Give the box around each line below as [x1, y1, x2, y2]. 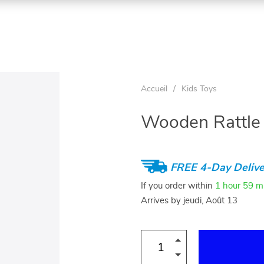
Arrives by [141, 196, 183, 205]
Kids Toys [181, 85, 217, 93]
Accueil [141, 85, 167, 93]
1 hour [215, 181, 240, 190]
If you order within [141, 181, 215, 190]
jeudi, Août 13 [183, 196, 237, 205]
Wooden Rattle [141, 114, 260, 131]
